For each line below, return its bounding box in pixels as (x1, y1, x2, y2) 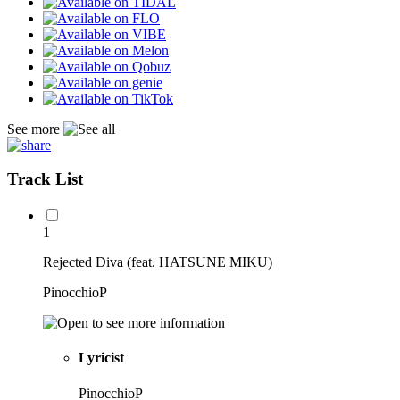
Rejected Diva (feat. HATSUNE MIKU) (43, 254, 272, 271)
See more (7, 121, 63, 137)
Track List (7, 170, 83, 189)
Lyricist (79, 350, 124, 366)
